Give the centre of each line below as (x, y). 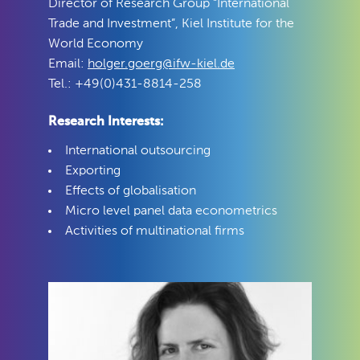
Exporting (93, 171)
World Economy (96, 44)
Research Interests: (106, 122)
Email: (68, 64)
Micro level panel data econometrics (171, 211)
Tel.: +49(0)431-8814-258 (125, 84)
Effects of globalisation (131, 191)
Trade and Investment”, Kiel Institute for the (171, 24)
